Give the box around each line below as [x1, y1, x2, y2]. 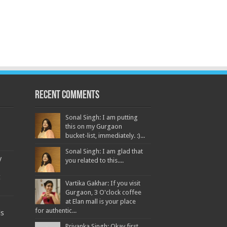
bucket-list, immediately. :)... [65, 132, 145, 139]
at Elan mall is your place [65, 198, 136, 205]
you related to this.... [65, 157, 124, 164]
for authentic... [34, 207, 77, 214]
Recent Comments [34, 90, 99, 101]
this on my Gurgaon [65, 123, 122, 130]
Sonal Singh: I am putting [65, 113, 138, 121]
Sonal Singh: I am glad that [65, 147, 143, 155]
